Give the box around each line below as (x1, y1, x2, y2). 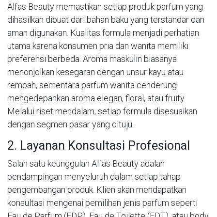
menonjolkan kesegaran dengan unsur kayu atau (7, 66, 184, 77)
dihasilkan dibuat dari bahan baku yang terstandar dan (7, 14, 204, 25)
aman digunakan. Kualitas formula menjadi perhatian (7, 27, 199, 38)
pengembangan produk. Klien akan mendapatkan (7, 184, 186, 195)
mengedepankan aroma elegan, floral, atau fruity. (7, 93, 186, 103)
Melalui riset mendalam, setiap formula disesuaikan (7, 106, 197, 116)
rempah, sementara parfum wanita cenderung (7, 79, 177, 90)
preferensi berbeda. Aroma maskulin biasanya (7, 53, 177, 64)
